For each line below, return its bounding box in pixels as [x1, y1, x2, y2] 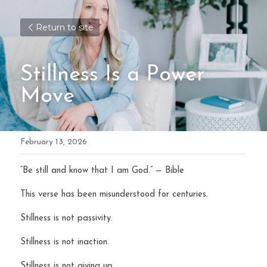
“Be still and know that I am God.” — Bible [20, 166, 184, 175]
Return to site [36, 22, 94, 33]
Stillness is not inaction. [20, 238, 109, 247]
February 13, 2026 [20, 138, 87, 147]
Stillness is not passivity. [20, 214, 113, 223]
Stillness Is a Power [20, 64, 205, 86]
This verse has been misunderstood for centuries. [20, 190, 208, 199]
